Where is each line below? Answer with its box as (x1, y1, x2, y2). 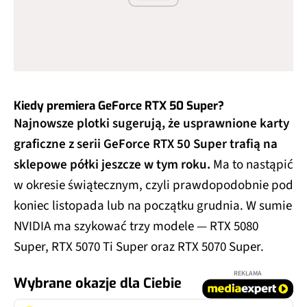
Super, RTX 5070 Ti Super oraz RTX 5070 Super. (14, 238, 264, 257)
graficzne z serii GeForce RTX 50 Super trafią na (14, 135, 278, 154)
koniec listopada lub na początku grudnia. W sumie (14, 197, 292, 216)
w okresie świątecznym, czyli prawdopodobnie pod (14, 176, 293, 195)
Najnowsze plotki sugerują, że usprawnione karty (14, 114, 289, 134)
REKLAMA (234, 269, 262, 279)
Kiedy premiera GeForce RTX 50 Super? (14, 98, 224, 114)
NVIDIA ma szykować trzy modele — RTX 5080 (14, 217, 258, 236)
